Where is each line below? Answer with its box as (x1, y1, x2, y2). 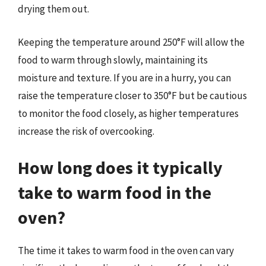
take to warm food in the (18, 181, 211, 204)
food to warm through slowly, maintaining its (18, 53, 208, 66)
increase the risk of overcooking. (18, 124, 154, 138)
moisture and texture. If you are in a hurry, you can (18, 71, 231, 84)
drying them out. (18, 2, 89, 15)
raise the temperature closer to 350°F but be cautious (18, 88, 247, 102)
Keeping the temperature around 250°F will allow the (18, 35, 245, 49)
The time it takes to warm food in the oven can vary (18, 244, 234, 257)
